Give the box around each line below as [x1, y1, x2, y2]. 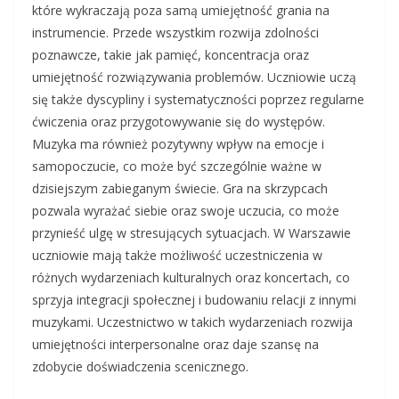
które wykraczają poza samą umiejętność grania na [32, 2, 330, 20]
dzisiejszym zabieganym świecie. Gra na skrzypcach [32, 180, 328, 198]
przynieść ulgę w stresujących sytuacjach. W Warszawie [32, 224, 351, 242]
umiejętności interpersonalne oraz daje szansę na [32, 336, 319, 354]
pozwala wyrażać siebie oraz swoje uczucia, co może [32, 202, 339, 220]
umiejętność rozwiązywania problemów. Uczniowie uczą [32, 69, 356, 86]
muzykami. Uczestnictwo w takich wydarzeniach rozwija [32, 313, 353, 331]
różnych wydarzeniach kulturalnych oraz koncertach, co [32, 269, 350, 287]
